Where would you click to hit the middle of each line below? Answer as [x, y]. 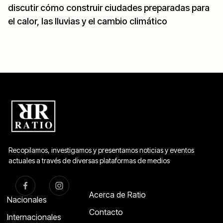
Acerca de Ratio [117, 195]
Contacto [106, 212]
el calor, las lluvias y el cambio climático [88, 21]
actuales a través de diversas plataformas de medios [89, 161]
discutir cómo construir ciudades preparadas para [109, 8]
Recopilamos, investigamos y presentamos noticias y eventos [101, 150]
